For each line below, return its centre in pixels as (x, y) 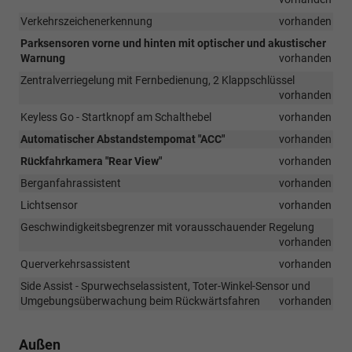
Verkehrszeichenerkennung (86, 21)
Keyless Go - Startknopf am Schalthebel (116, 117)
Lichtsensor (49, 205)
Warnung (43, 58)
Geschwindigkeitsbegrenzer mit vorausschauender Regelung (167, 227)
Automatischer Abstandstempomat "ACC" (123, 139)
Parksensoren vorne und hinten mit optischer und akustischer (173, 43)
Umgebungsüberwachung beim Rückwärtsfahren (140, 301)
